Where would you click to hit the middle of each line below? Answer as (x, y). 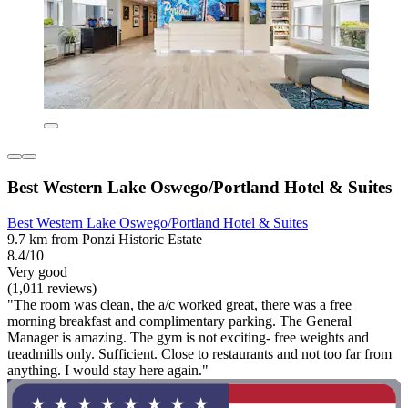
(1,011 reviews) (52, 288)
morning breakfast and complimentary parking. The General (179, 321)
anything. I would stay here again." (108, 370)
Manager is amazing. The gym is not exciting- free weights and (188, 337)
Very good (37, 271)
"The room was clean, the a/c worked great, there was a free (179, 304)
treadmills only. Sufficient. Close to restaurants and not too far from (199, 353)
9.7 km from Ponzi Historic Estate (105, 239)
